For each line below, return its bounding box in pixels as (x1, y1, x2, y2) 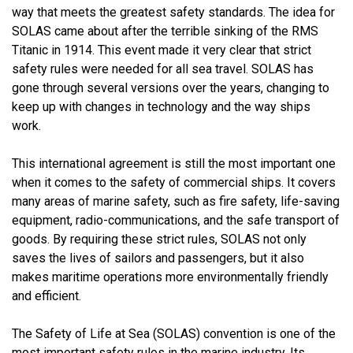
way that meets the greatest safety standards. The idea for (12, 4, 335, 20)
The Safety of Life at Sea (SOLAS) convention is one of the (12, 325, 336, 341)
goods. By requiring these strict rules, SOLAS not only (12, 231, 307, 247)
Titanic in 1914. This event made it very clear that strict (12, 42, 311, 58)
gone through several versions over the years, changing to (12, 80, 329, 95)
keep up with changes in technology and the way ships (12, 98, 310, 114)
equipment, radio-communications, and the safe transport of (12, 212, 340, 228)
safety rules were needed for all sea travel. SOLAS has (12, 61, 314, 76)
